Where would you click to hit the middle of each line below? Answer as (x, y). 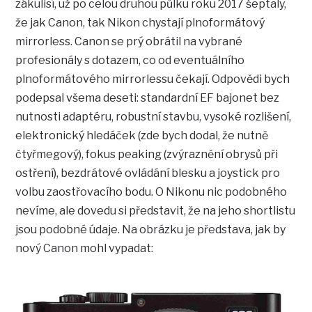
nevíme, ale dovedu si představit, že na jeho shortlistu (156, 211)
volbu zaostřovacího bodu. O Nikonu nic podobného (151, 192)
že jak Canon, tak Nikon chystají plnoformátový (140, 23)
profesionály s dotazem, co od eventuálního (130, 61)
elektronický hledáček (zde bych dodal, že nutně (142, 136)
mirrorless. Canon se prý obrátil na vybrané (129, 42)
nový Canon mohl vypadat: (85, 249)
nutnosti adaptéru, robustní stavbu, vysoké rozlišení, (154, 117)
